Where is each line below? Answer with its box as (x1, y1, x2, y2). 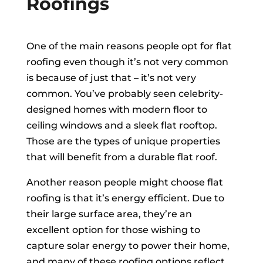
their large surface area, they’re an (26, 208, 192, 220)
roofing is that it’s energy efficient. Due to (26, 193, 224, 204)
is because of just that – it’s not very (26, 72, 196, 84)
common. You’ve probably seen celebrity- (26, 88, 223, 100)
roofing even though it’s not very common (26, 56, 228, 68)
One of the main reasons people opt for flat (26, 41, 232, 52)
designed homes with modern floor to (26, 104, 207, 116)
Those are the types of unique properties (26, 136, 220, 147)
